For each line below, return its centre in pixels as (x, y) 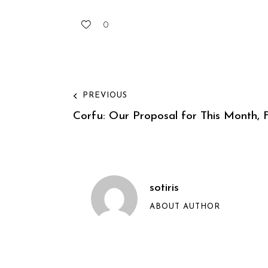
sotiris (164, 188)
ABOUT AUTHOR (185, 207)
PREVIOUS (105, 96)
